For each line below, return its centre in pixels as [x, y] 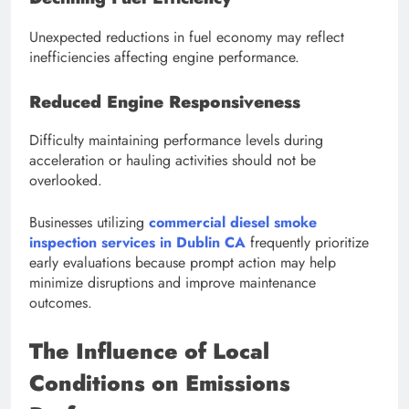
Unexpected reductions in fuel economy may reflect [187, 37]
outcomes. [61, 303]
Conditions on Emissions [160, 383]
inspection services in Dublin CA [137, 243]
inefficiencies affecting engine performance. [164, 57]
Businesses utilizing [89, 223]
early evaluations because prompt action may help [183, 263]
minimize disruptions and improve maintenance [173, 283]
